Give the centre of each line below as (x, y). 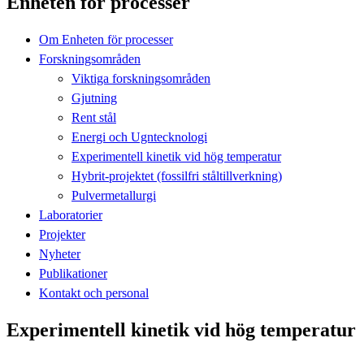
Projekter (62, 234)
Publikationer (73, 273)
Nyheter (60, 253)
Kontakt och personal (94, 292)
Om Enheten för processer (106, 39)
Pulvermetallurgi (114, 195)
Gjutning (94, 97)
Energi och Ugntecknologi (139, 136)
